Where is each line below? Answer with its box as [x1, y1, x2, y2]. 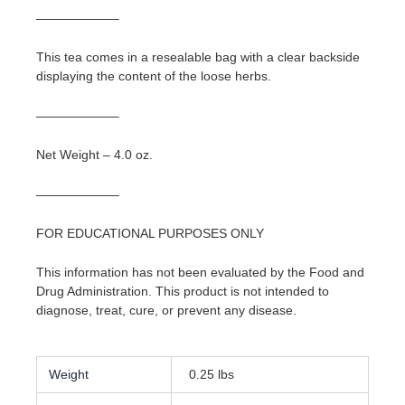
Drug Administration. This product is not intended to [36, 284, 329, 299]
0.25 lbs [188, 367, 234, 382]
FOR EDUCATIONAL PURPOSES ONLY [36, 225, 264, 240]
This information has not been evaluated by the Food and [36, 265, 364, 280]
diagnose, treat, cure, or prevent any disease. [36, 303, 297, 318]
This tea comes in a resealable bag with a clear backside [36, 50, 360, 65]
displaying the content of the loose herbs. [36, 69, 271, 84]
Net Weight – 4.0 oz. [36, 147, 153, 163]
